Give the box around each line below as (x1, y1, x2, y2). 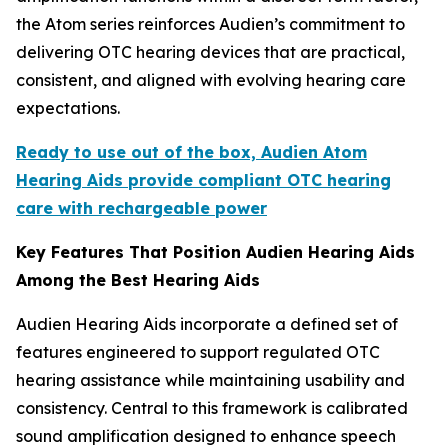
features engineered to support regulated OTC (16, 342, 380, 363)
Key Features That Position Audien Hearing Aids (16, 242, 415, 263)
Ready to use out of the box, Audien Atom (16, 142, 367, 163)
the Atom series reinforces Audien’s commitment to (16, 14, 405, 35)
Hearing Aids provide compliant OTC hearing (16, 170, 391, 191)
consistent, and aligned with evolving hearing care (16, 70, 406, 91)
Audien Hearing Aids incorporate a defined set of (16, 314, 398, 335)
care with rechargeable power (16, 198, 267, 219)
